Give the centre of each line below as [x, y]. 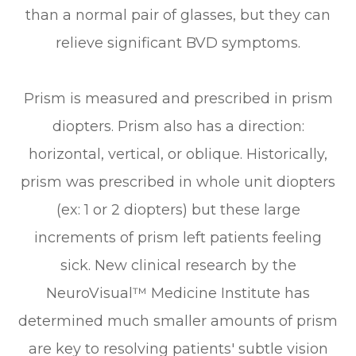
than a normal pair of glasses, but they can [178, 15]
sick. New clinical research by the [178, 265]
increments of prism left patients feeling [178, 237]
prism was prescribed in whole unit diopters [178, 182]
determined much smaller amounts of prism [178, 321]
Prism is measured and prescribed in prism [178, 98]
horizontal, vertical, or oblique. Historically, [178, 154]
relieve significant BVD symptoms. [178, 43]
